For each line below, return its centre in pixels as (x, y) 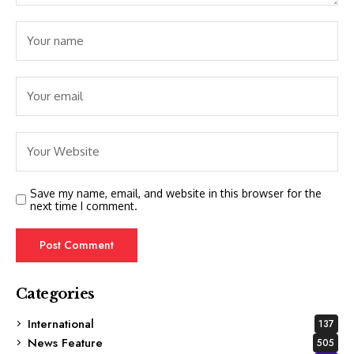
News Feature (65, 343)
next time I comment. (84, 205)
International (61, 324)
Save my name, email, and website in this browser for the (176, 193)
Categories (55, 294)
